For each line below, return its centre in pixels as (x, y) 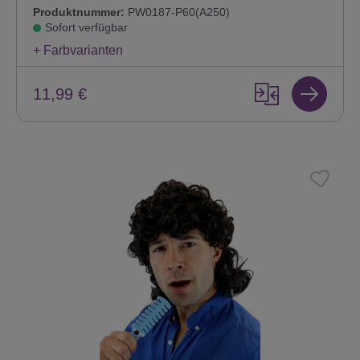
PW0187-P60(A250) (177, 12)
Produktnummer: (79, 12)
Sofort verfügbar (86, 28)
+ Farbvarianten (78, 51)
